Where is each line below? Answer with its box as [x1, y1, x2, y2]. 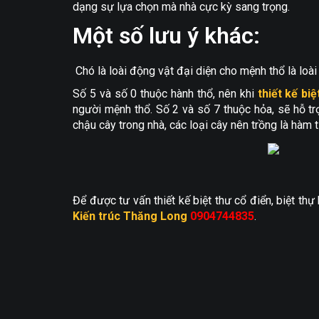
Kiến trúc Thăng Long [73, 209, 187, 223]
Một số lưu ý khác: [73, 22, 260, 49]
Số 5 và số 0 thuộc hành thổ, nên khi [73, 87, 258, 100]
